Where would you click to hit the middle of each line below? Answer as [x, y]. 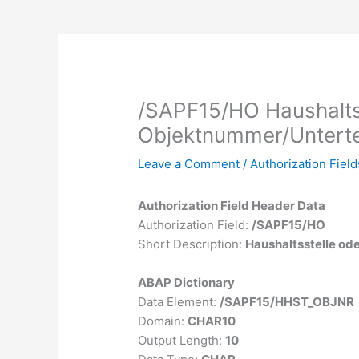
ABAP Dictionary [187, 283]
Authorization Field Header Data [232, 206]
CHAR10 [212, 321]
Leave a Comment [189, 164]
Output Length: [182, 341]
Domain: [163, 321]
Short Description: [192, 244]
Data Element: [179, 302]
